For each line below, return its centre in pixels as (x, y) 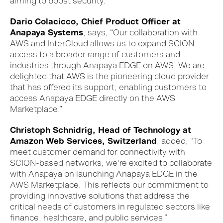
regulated (146, 206)
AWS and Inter (38, 43)
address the (167, 195)
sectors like (188, 206)
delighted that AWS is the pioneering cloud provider (110, 76)
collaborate (191, 163)
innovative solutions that (96, 195)
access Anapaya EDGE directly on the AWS (93, 98)
